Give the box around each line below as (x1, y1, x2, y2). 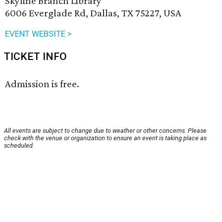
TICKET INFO (4, 51, 67, 63)
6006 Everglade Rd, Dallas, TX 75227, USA (5, 7, 181, 19)
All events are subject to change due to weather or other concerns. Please (4, 127, 207, 135)
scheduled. (4, 142, 34, 150)
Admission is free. (5, 78, 79, 90)
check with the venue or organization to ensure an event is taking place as (4, 134, 207, 142)
